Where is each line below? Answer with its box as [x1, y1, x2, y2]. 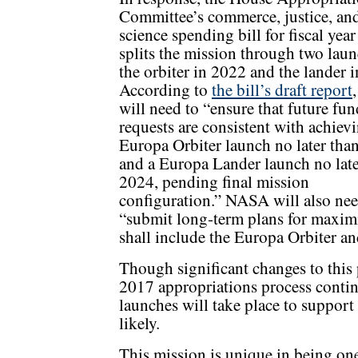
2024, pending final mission [119, 170, 309, 193]
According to [119, 78, 212, 101]
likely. [119, 312, 160, 335]
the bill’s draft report [212, 78, 352, 101]
